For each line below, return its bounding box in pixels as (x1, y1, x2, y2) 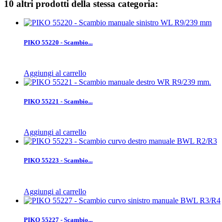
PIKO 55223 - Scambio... (24, 157, 93, 165)
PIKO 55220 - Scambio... (24, 38, 93, 46)
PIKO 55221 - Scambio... (24, 98, 93, 105)
